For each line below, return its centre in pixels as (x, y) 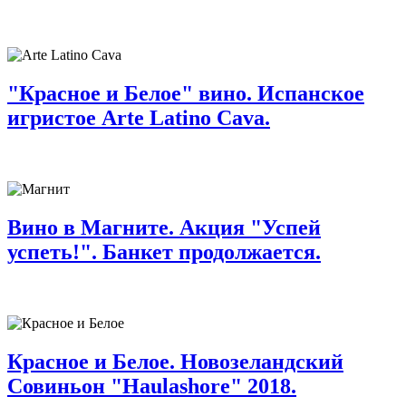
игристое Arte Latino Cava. (139, 117)
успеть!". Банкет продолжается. (164, 251)
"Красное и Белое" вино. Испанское (186, 93)
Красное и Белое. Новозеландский (175, 361)
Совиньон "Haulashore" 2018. (152, 386)
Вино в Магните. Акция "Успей (164, 227)
